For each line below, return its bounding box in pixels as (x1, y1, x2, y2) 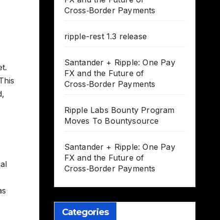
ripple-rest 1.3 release (64, 31, 147, 42)
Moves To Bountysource (64, 116, 159, 126)
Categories (61, 207, 109, 218)
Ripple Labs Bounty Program (64, 105, 175, 115)
